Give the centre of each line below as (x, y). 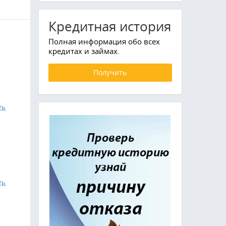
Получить (110, 73)
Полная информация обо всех (104, 42)
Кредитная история (109, 27)
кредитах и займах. (84, 51)
